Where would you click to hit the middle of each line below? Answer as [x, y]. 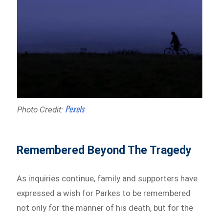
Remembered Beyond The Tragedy [104, 151]
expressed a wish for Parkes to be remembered [104, 193]
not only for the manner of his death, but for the [105, 208]
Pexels [74, 109]
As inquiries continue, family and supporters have [107, 179]
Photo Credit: [41, 110]
